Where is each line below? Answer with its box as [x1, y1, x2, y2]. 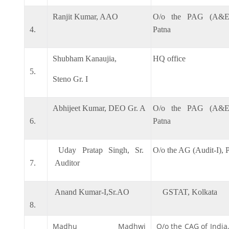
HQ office [153, 54, 186, 63]
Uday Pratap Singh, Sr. [53, 145, 146, 154]
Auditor [53, 158, 80, 167]
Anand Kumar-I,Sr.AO [53, 187, 129, 196]
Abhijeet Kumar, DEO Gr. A [53, 103, 146, 112]
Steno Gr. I [53, 74, 88, 83]
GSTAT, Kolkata [156, 187, 217, 196]
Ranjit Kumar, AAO [53, 12, 118, 21]
